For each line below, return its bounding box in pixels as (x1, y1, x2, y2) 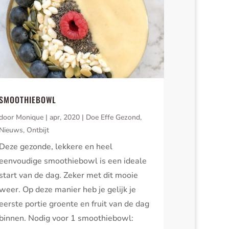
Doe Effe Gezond (86, 112, 141, 123)
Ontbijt (27, 125, 50, 135)
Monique (16, 112, 44, 123)
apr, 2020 (50, 112, 80, 123)
